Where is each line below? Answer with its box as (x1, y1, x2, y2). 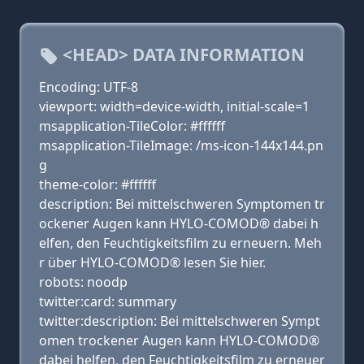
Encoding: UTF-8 (39, 78, 138, 96)
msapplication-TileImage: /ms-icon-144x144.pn (39, 136, 323, 154)
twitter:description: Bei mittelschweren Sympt (39, 312, 320, 330)
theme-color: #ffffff (39, 175, 156, 193)
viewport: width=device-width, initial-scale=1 (39, 97, 310, 115)
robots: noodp (39, 273, 128, 291)
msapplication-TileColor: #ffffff (39, 117, 225, 135)
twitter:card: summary (39, 292, 176, 310)
